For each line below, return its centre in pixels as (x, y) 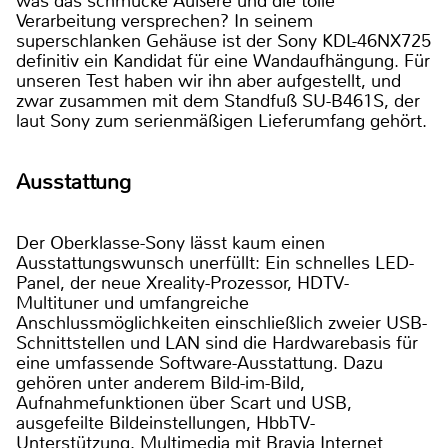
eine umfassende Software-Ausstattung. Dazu (199, 362)
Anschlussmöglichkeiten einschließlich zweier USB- (221, 322)
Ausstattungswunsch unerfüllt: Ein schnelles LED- (215, 262)
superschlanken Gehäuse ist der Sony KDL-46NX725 (223, 40)
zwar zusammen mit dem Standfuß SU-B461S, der (218, 100)
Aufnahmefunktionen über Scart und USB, (184, 402)
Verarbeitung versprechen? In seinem (164, 20)
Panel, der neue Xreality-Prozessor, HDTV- (182, 282)
